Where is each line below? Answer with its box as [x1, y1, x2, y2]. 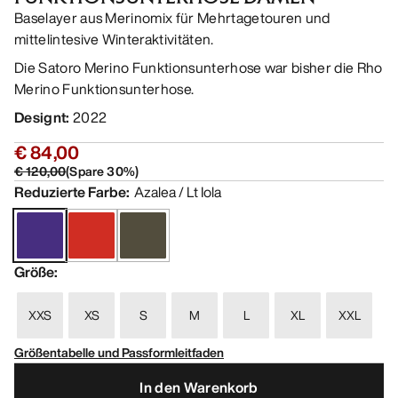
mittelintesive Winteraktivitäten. [14, 28, 214, 51]
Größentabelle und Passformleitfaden [14, 343, 224, 362]
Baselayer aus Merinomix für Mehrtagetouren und [14, 7, 330, 29]
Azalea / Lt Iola [134, 181, 221, 203]
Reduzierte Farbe [14, 181, 126, 203]
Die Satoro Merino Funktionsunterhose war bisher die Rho [14, 57, 383, 79]
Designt [14, 107, 67, 129]
